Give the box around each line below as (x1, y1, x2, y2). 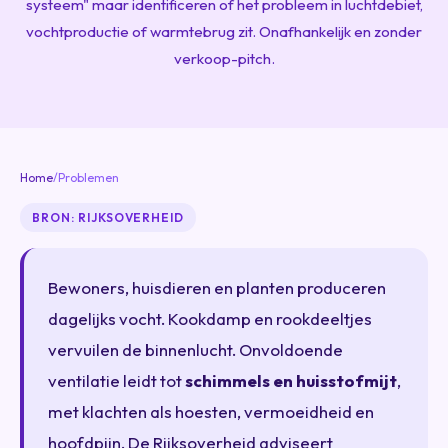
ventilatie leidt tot (48, 369, 185, 391)
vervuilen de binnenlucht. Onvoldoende (48, 338, 343, 360)
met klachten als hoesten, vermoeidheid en (48, 400, 374, 422)
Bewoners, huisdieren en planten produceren (48, 276, 386, 298)
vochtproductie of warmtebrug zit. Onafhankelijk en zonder (26, 21, 422, 41)
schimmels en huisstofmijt (185, 369, 397, 391)
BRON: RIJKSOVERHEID (32, 209, 185, 225)
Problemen (58, 169, 119, 185)
